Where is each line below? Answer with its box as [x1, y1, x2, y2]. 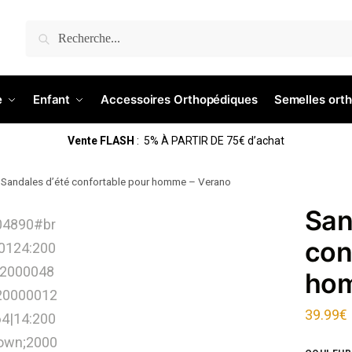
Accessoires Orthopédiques [101, 92, 258, 107]
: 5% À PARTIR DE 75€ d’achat [134, 134, 284, 147]
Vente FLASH [68, 134, 134, 147]
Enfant [32, 92, 71, 107]
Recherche [53, 36, 123, 53]
